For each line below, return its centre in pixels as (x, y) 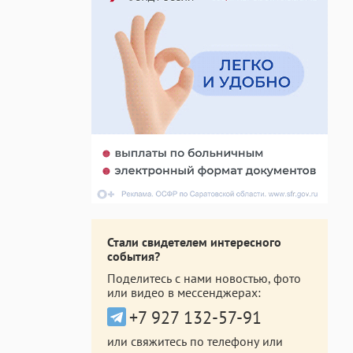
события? (134, 256)
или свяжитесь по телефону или (195, 341)
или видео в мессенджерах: (184, 292)
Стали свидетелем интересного (194, 242)
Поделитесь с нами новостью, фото (204, 278)
